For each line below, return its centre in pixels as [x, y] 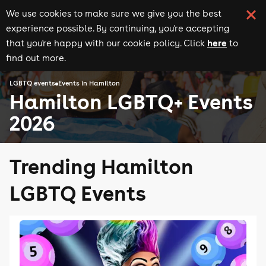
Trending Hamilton [102, 166]
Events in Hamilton [89, 83]
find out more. [36, 58]
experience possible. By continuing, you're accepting [118, 28]
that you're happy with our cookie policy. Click [105, 43]
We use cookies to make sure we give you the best [114, 13]
